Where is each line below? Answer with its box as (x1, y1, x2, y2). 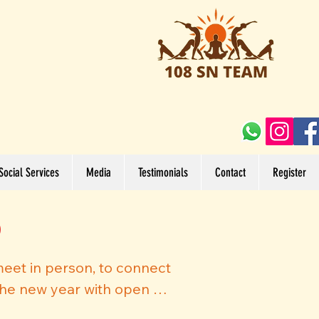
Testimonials (137, 164, 188, 179)
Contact (214, 164, 246, 179)
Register (272, 164, 306, 179)
